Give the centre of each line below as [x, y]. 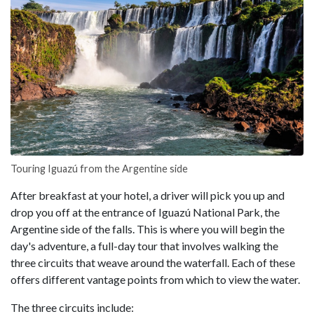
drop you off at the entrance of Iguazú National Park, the [145, 212]
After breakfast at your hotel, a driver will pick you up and [148, 196]
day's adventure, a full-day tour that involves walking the [144, 246]
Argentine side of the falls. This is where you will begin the [148, 229]
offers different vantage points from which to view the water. [155, 280]
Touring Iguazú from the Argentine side [99, 169]
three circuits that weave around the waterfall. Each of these [153, 263]
